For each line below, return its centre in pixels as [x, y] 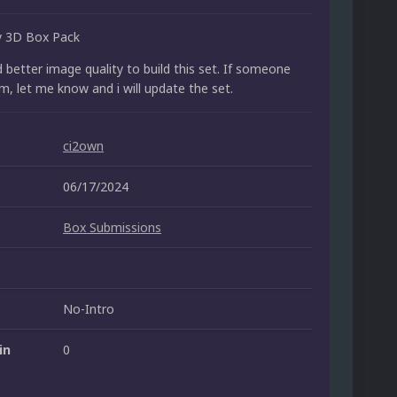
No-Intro [89, 309]
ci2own [83, 146]
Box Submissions [112, 228]
